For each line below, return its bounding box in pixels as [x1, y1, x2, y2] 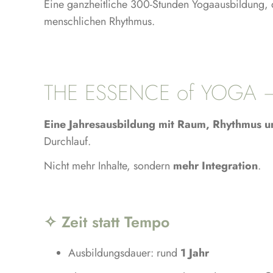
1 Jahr [180, 244, 209, 261]
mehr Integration [172, 157, 258, 174]
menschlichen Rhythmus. [43, 13, 155, 29]
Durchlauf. [43, 133, 91, 149]
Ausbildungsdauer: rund [68, 244, 180, 261]
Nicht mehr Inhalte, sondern [43, 157, 173, 174]
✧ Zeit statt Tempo [43, 210, 169, 233]
